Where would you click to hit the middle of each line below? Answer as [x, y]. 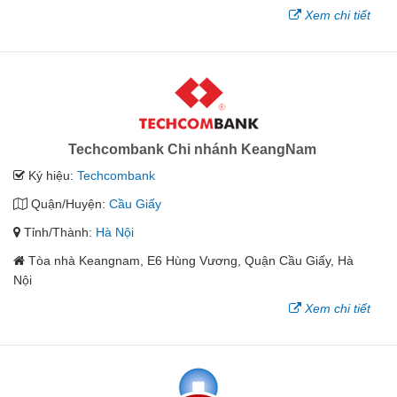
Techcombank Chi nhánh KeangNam [192, 149]
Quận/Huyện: [68, 203]
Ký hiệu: [51, 175]
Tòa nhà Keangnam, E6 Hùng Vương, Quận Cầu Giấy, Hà [191, 260]
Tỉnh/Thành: [58, 232]
